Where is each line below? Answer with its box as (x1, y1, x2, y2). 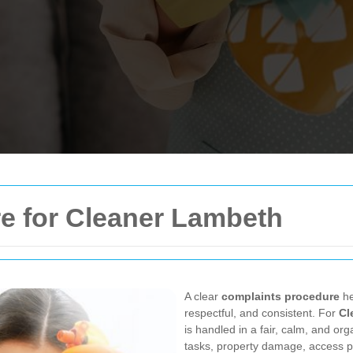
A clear (184, 290, 221, 303)
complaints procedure (221, 290, 340, 303)
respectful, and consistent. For (184, 307, 339, 319)
